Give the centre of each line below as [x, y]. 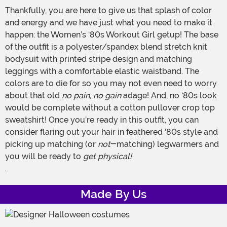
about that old [33, 96]
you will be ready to [44, 157]
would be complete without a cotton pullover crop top [110, 108]
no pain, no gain [91, 96]
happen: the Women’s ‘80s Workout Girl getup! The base [112, 35]
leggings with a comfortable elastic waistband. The [102, 71]
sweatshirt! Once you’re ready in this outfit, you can [102, 120]
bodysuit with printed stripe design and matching [99, 59]
